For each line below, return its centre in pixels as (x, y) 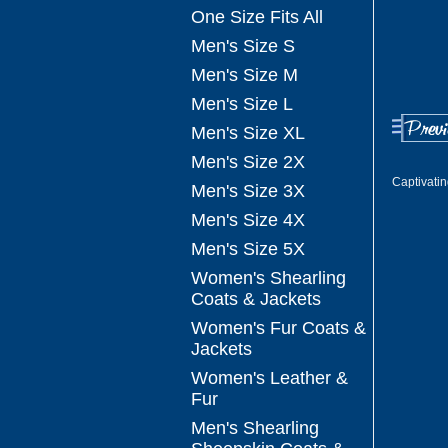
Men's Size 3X (248, 191)
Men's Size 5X (248, 249)
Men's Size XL (248, 133)
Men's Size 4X (248, 220)
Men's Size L (242, 104)
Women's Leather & (269, 378)
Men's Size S (243, 46)
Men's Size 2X (248, 162)
